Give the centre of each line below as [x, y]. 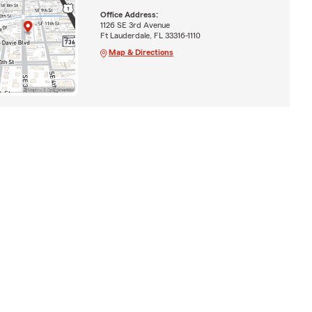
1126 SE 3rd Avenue [135, 25]
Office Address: [129, 14]
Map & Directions [141, 52]
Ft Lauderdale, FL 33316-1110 [150, 35]
